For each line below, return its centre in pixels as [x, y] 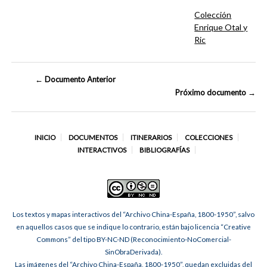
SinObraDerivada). [133, 252]
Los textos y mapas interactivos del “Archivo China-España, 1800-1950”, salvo [133, 215]
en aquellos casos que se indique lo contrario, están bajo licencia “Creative [133, 227]
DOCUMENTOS [93, 137]
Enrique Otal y [221, 27]
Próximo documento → [215, 93]
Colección [213, 15]
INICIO [45, 137]
